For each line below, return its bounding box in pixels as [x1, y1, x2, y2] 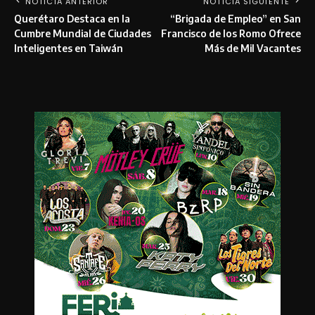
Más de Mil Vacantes [205, 41, 301, 54]
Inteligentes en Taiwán [14, 41, 123, 54]
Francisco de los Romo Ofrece [161, 27, 301, 39]
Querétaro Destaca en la [14, 12, 130, 25]
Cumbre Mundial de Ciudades [14, 27, 151, 39]
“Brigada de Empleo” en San [170, 12, 301, 25]
